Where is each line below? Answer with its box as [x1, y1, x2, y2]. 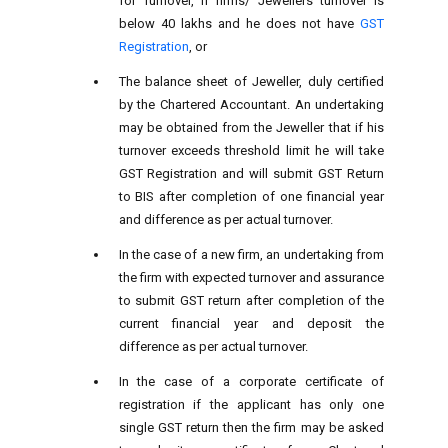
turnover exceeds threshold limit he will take [118, 142, 384, 158]
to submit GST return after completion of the [118, 292, 384, 308]
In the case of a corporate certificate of [118, 373, 384, 389]
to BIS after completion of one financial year [118, 188, 384, 204]
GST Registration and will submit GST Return [118, 165, 384, 181]
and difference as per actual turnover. [118, 211, 333, 227]
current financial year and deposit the [118, 315, 384, 331]
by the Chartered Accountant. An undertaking [118, 96, 384, 112]
